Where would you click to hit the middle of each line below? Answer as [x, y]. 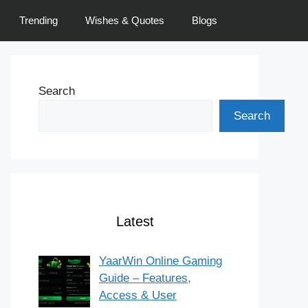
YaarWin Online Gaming [160, 261]
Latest [135, 221]
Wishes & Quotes [125, 20]
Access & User [137, 295]
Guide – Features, [145, 278]
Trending [38, 20]
